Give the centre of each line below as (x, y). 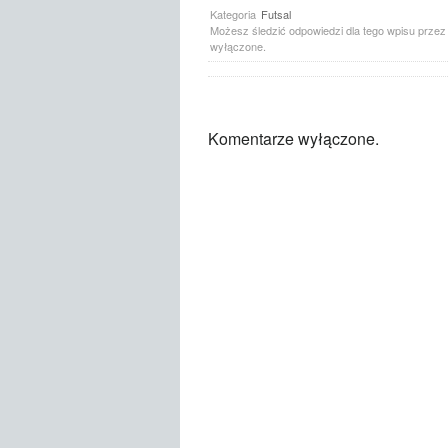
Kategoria (234, 14)
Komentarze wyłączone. (293, 138)
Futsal (275, 14)
